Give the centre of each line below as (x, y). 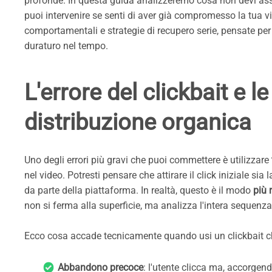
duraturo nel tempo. (66, 46)
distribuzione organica (138, 122)
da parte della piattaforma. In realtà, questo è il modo (139, 190)
